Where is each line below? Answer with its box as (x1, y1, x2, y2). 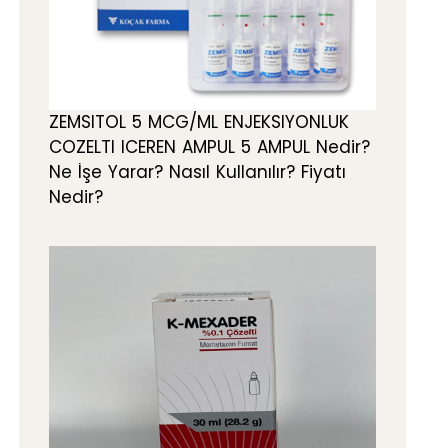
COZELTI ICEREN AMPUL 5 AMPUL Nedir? (49, 135, 370, 160)
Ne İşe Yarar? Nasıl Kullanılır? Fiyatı (49, 160, 346, 185)
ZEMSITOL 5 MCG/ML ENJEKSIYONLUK (49, 110, 349, 135)
